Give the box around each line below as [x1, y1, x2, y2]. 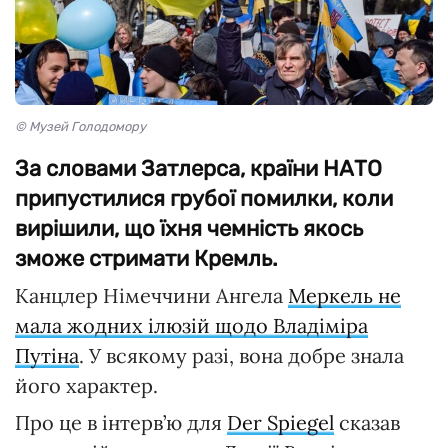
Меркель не [288, 282, 401, 308]
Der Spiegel [227, 409, 334, 435]
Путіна [15, 342, 79, 368]
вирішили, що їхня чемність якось [15, 214, 363, 242]
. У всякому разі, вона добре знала [79, 342, 404, 368]
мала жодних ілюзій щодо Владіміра [15, 312, 368, 338]
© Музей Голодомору [15, 118, 146, 134]
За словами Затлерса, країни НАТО [15, 154, 382, 182]
